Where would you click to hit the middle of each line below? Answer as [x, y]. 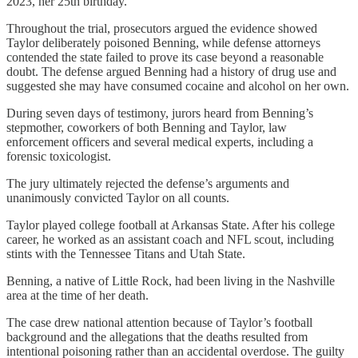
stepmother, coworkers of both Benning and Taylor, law [147, 127]
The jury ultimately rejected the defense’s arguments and [148, 183]
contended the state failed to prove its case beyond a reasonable [165, 57]
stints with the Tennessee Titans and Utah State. [126, 253]
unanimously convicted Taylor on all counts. [118, 197]
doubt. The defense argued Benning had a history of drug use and [171, 71]
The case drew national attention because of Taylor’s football [159, 322]
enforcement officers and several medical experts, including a [160, 141]
